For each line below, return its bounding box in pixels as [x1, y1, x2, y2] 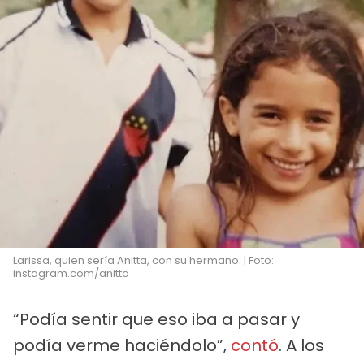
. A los [279, 334, 324, 357]
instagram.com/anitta [13, 266, 129, 282]
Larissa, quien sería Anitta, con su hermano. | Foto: [13, 253, 274, 269]
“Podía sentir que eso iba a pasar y [13, 308, 300, 331]
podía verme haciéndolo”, [13, 334, 231, 357]
